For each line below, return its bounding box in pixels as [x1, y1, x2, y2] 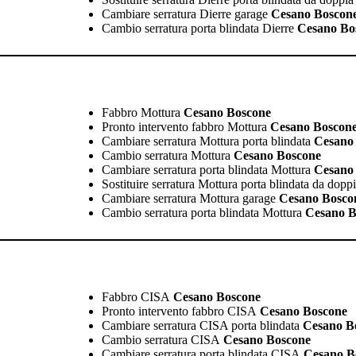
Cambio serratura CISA [101, 332, 220, 346]
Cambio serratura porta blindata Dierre [101, 21, 294, 35]
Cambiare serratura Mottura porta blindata [101, 133, 311, 148]
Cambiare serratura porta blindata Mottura [101, 162, 311, 176]
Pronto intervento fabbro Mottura [101, 119, 267, 133]
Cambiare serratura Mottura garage [101, 191, 276, 205]
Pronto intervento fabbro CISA [101, 304, 257, 318]
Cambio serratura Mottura [101, 148, 230, 162]
